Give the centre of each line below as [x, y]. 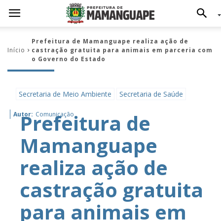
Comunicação [55, 114]
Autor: [23, 114]
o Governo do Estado [69, 59]
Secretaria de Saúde [151, 94]
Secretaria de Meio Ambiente [65, 94]
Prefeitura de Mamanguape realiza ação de [110, 41]
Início [16, 50]
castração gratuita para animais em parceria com [122, 50]
